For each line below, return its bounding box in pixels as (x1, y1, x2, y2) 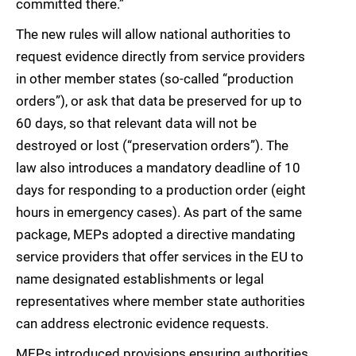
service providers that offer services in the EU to (16, 249, 304, 265)
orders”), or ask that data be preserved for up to (16, 93, 302, 110)
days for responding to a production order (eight (16, 182, 306, 199)
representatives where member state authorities (16, 293, 305, 310)
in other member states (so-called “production (16, 71, 293, 87)
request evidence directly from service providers (16, 48, 305, 65)
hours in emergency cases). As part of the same (16, 204, 302, 221)
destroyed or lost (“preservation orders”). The (16, 137, 288, 154)
